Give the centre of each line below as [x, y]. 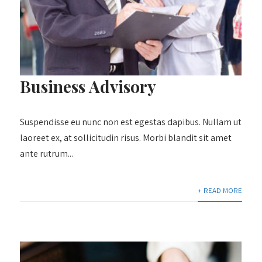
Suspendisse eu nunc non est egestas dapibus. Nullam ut [131, 122]
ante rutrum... [47, 153]
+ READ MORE [220, 190]
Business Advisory [88, 86]
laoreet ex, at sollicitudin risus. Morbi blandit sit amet [126, 137]
